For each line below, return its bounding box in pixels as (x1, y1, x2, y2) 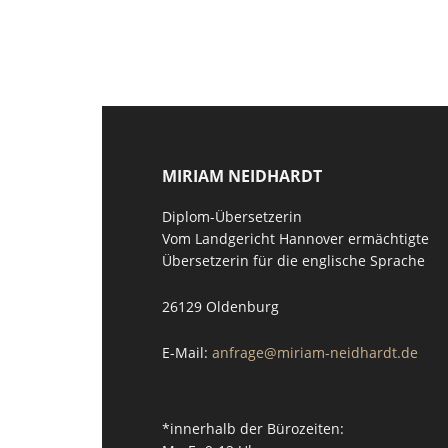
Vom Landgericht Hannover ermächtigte (162, 229, 430, 248)
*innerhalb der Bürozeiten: (162, 419, 345, 438)
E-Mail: (162, 343, 213, 362)
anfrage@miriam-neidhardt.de (212, 343, 419, 362)
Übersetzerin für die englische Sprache (162, 251, 426, 270)
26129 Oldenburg (162, 297, 280, 316)
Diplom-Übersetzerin (162, 207, 303, 226)
